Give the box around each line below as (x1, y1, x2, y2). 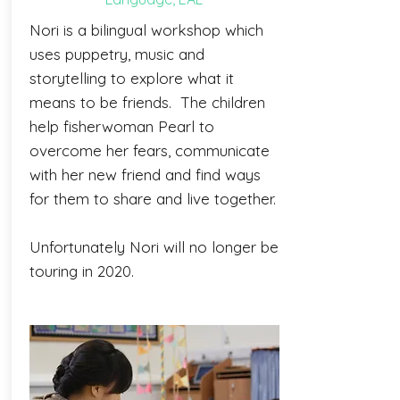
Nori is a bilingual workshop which (29, 21, 263, 39)
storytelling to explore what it (29, 69, 234, 87)
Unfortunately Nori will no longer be (29, 237, 279, 256)
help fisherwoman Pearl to (29, 117, 214, 136)
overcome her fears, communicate (29, 141, 270, 160)
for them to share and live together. (29, 189, 276, 208)
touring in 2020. (29, 262, 138, 280)
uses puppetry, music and (29, 45, 204, 63)
